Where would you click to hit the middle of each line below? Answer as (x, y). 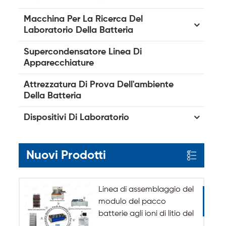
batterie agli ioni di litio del (146, 214)
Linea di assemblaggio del (146, 190)
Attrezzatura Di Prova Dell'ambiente (99, 85)
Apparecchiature (59, 63)
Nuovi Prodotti (66, 155)
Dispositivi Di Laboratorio (76, 118)
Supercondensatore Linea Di (83, 52)
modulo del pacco (132, 202)
